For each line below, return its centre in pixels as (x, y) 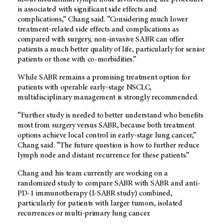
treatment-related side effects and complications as (98, 29)
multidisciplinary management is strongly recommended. (108, 97)
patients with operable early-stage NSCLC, (84, 87)
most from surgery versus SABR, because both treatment (106, 125)
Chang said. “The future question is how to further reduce (108, 145)
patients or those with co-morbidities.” (77, 59)
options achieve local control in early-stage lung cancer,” (107, 135)
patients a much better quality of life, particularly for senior (111, 49)
